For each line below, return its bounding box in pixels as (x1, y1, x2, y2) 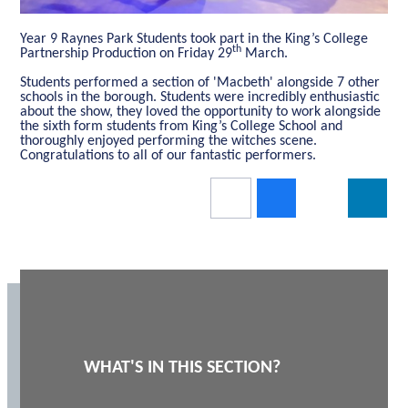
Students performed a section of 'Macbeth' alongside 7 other (20, 76, 381, 91)
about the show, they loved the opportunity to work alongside (20, 105, 382, 120)
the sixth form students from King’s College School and (20, 119, 343, 135)
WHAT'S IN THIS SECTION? (84, 359, 281, 378)
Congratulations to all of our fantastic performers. (20, 148, 317, 164)
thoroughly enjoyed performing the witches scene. (20, 134, 318, 149)
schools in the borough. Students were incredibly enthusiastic (20, 90, 381, 106)
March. (241, 46, 289, 62)
